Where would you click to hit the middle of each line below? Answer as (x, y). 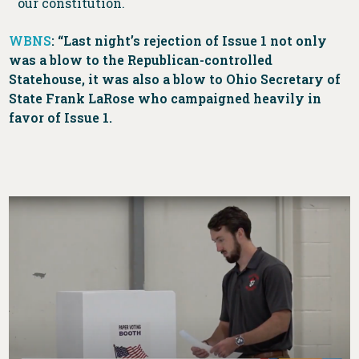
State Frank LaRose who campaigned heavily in (165, 98)
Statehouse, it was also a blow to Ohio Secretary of (175, 79)
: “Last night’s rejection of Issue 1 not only (190, 40)
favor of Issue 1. (61, 117)
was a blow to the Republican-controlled (141, 59)
